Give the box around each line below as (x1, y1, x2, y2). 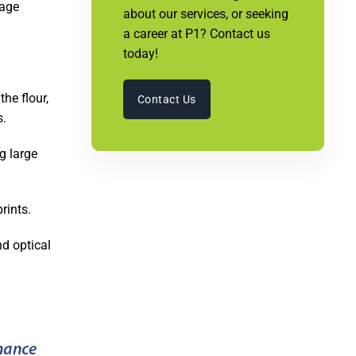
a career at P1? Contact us (122, 26, 270, 41)
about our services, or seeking (122, 6, 288, 21)
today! (122, 46, 158, 61)
